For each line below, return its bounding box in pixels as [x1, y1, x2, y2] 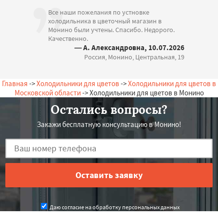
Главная [2, 78, 28, 88]
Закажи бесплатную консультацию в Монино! [37, 119, 181, 129]
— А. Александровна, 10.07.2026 [74, 42, 184, 52]
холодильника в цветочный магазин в [48, 16, 162, 25]
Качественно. [48, 34, 88, 43]
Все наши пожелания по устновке [48, 7, 149, 17]
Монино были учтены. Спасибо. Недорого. [48, 25, 175, 34]
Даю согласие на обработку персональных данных [48, 203, 180, 211]
